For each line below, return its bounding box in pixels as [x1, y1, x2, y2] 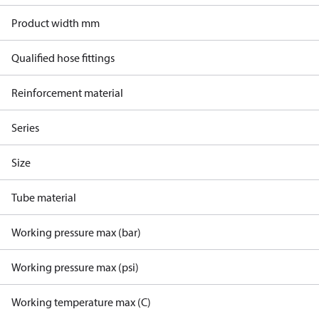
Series [11, 120, 39, 135]
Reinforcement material [11, 85, 123, 100]
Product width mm [11, 16, 100, 30]
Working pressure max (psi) [11, 260, 139, 274]
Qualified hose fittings [11, 51, 115, 65]
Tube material [11, 190, 76, 204]
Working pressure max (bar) [11, 225, 141, 239]
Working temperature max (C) [11, 295, 151, 309]
